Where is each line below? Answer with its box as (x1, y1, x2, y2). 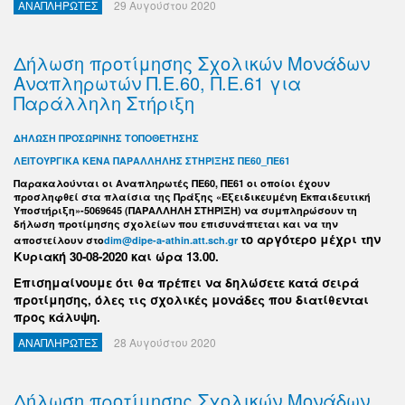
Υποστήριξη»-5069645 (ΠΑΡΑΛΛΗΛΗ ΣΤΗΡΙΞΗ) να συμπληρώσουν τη (14, 203, 357, 217)
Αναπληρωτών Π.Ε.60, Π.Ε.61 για (14, 70, 301, 96)
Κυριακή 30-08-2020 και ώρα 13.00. (14, 248, 222, 265)
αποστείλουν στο (14, 233, 104, 247)
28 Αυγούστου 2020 (114, 334, 216, 350)
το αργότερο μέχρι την (240, 231, 381, 248)
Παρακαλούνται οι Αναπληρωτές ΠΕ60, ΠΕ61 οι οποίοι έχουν (14, 176, 330, 190)
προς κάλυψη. (14, 308, 100, 325)
